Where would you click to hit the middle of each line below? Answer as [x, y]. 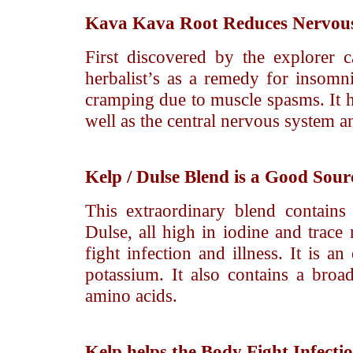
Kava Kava [130, 23]
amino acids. [131, 295]
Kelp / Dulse [132, 176]
